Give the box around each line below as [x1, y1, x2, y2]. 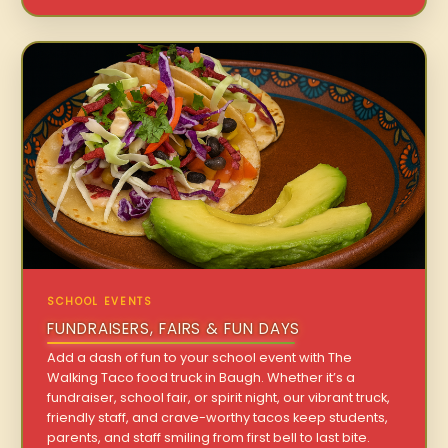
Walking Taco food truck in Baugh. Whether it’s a [47, 368, 356, 386]
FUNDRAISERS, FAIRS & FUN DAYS [47, 317, 301, 339]
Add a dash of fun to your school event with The [47, 348, 353, 366]
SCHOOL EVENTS [47, 293, 153, 309]
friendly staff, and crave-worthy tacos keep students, [47, 408, 389, 426]
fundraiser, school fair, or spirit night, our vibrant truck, [47, 388, 391, 406]
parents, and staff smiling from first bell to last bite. [47, 428, 371, 446]
